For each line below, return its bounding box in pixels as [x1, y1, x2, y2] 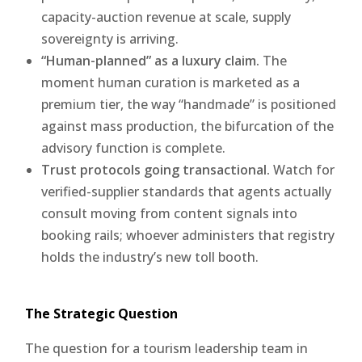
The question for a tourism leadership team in [25, 339, 309, 357]
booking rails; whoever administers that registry [41, 225, 335, 244]
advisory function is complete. [41, 138, 226, 157]
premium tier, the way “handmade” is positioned [41, 95, 337, 113]
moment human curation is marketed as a [41, 73, 301, 91]
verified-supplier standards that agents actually [41, 182, 332, 200]
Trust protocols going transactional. [41, 160, 271, 179]
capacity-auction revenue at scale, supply [41, 7, 292, 26]
